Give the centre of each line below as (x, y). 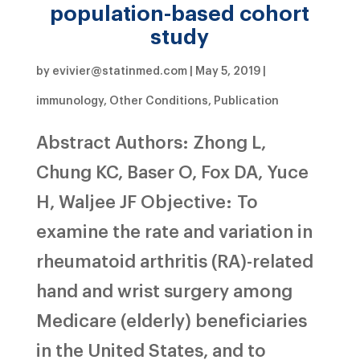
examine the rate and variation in (174, 230)
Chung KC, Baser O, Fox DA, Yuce (172, 170)
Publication (246, 99)
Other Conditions (158, 99)
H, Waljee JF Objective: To (147, 200)
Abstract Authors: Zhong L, (151, 141)
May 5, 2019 (227, 70)
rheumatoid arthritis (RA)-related (174, 260)
